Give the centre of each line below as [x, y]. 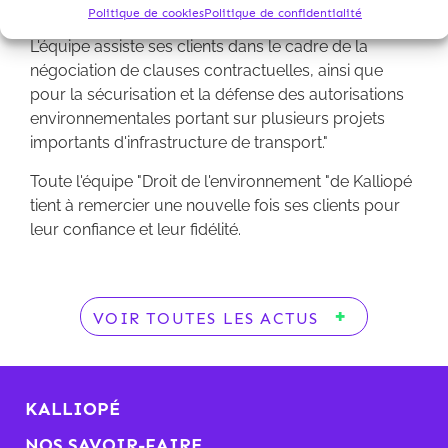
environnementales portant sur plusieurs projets [207, 119]
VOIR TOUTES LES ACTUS [206, 318]
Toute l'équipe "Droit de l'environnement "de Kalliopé [221, 181]
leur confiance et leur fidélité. [135, 229]
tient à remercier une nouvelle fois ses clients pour [215, 205]
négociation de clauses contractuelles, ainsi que [206, 71]
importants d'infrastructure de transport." [179, 143]
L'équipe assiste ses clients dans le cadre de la [199, 47]
